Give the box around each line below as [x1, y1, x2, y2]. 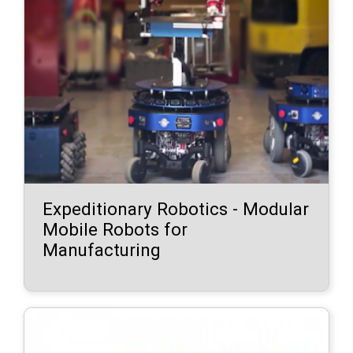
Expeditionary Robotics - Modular [43, 199, 310, 220]
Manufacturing [43, 240, 162, 261]
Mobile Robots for [43, 219, 188, 240]
